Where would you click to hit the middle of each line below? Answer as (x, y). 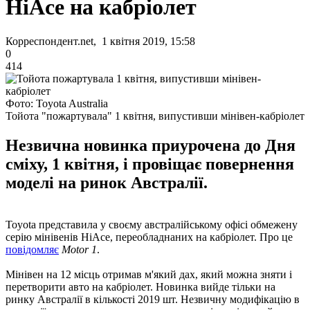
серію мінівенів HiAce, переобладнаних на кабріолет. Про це (149, 237)
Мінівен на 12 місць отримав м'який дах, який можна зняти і (149, 274)
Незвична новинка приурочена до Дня (151, 145)
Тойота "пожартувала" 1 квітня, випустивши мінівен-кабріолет (155, 116)
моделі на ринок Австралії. (107, 182)
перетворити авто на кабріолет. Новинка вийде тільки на (140, 286)
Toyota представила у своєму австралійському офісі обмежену (152, 224)
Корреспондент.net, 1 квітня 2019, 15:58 (100, 41)
